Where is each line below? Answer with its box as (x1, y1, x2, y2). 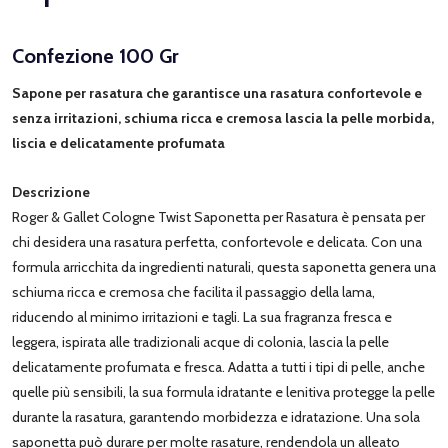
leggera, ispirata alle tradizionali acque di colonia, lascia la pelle (12, 332, 389, 351)
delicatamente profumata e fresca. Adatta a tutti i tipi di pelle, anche (12, 357, 425, 376)
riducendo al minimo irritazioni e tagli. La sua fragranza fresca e (12, 307, 392, 326)
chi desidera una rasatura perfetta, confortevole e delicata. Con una (12, 232, 422, 251)
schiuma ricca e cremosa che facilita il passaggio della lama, (12, 282, 375, 301)
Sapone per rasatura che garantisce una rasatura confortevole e (12, 83, 422, 102)
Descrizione (12, 182, 90, 201)
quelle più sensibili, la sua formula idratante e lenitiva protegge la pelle (12, 382, 435, 401)
